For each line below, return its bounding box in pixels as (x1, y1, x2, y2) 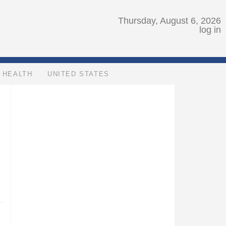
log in (199, 25, 221, 35)
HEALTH (2, 70, 33, 78)
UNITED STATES (47, 70, 109, 78)
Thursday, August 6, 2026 (118, 16, 221, 26)
